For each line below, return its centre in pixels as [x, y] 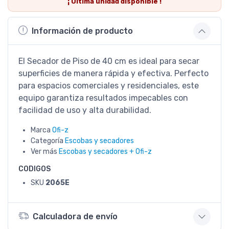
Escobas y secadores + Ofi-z [105, 151]
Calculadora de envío [75, 217]
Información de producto [82, 31]
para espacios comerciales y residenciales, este [109, 85]
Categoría [48, 141]
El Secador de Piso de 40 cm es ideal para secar [109, 61]
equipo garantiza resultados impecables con [103, 98]
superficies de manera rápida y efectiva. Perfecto [113, 73]
